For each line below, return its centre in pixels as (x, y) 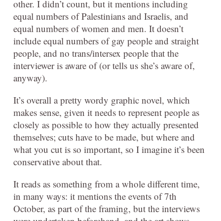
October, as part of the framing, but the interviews (107, 208)
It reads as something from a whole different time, (107, 184)
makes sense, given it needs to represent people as (106, 112)
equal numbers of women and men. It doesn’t (98, 28)
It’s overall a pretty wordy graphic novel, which (102, 100)
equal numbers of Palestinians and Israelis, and (101, 16)
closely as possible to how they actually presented (106, 124)
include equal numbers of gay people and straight (106, 40)
